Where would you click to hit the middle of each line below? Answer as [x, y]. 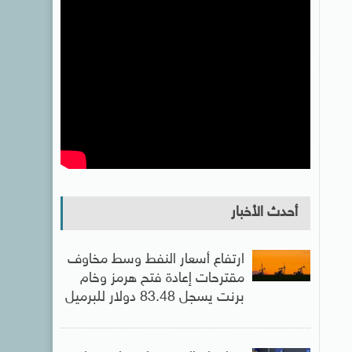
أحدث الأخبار [264, 213]
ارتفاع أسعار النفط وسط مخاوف [156, 260]
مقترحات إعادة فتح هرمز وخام [162, 279]
